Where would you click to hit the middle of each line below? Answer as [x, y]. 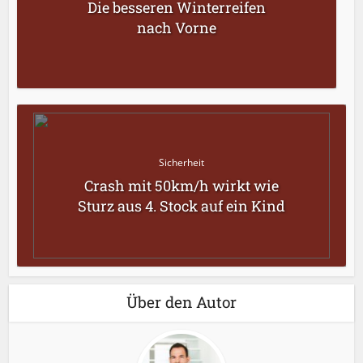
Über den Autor [181, 302]
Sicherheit [181, 162]
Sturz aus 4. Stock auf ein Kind [181, 205]
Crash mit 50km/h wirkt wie [181, 185]
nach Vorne [176, 27]
